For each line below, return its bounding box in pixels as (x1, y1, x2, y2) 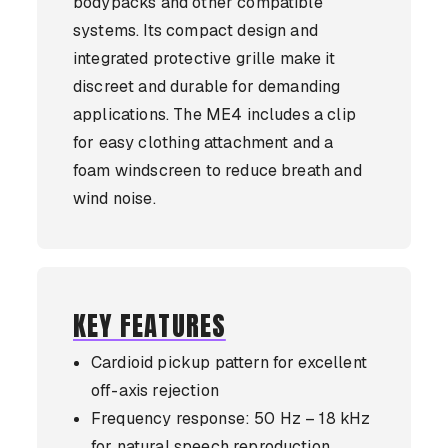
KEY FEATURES (73, 306, 226, 346)
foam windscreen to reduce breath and (73, 160, 362, 181)
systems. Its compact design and (73, 20, 318, 41)
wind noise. (73, 188, 156, 209)
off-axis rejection (91, 380, 219, 401)
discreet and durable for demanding (73, 76, 341, 97)
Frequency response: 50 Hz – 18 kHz (91, 408, 371, 429)
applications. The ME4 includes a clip (73, 104, 356, 125)
